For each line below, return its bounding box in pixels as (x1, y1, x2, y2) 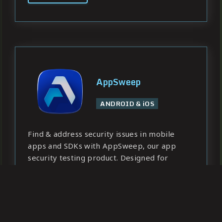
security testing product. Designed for (28, 153, 168, 163)
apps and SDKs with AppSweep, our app (28, 141, 176, 151)
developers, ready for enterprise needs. (28, 165, 177, 175)
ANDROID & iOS (100, 98, 155, 109)
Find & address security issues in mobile (28, 129, 175, 139)
